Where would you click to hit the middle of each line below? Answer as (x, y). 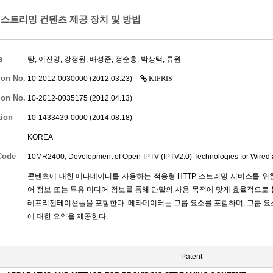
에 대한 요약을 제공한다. (68, 216)
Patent (191, 257)
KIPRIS (160, 79)
